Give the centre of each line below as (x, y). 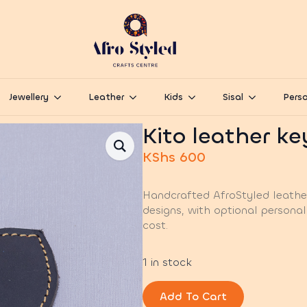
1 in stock (167, 262)
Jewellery (28, 97)
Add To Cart (193, 296)
